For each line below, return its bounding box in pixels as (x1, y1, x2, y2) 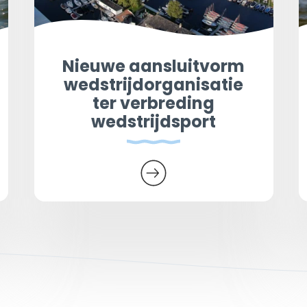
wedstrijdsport (91, 110, 216, 133)
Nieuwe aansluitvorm (62, 54, 245, 77)
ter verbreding (93, 91, 214, 114)
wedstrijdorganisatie (64, 73, 243, 96)
